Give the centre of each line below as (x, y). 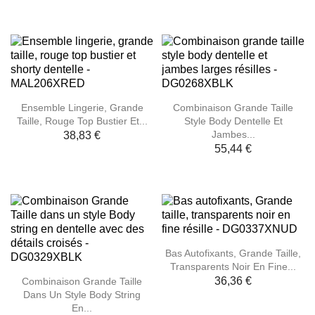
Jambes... (233, 134)
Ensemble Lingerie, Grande (82, 107)
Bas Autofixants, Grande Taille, (233, 253)
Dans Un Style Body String (82, 294)
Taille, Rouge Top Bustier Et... (82, 121)
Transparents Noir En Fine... (233, 266)
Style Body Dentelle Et (233, 121)
